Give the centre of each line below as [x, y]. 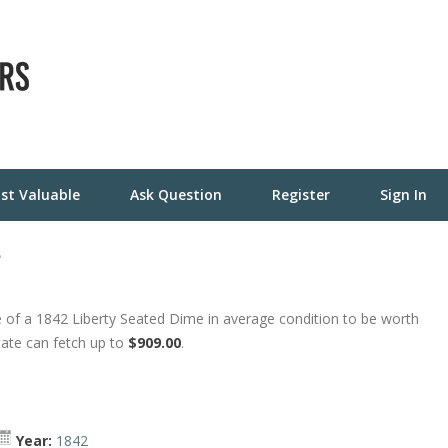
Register [301, 194]
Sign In [403, 194]
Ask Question [176, 194]
